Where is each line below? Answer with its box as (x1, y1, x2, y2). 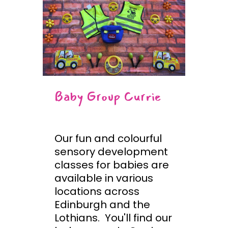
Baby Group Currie (54, 86, 161, 107)
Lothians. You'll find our (54, 211, 172, 225)
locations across (54, 184, 139, 199)
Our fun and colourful (54, 131, 162, 146)
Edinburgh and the (54, 197, 150, 212)
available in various (54, 171, 153, 186)
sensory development (54, 145, 168, 159)
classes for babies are (54, 158, 169, 173)
